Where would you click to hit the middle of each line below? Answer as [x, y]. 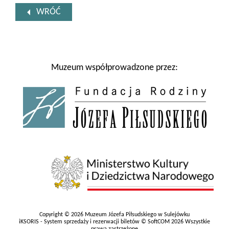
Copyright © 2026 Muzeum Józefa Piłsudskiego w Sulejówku [114, 215]
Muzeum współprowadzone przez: [114, 68]
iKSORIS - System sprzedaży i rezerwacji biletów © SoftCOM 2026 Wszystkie [114, 222]
